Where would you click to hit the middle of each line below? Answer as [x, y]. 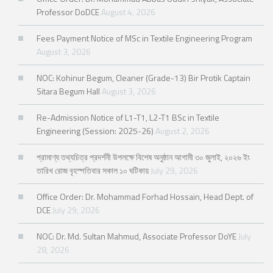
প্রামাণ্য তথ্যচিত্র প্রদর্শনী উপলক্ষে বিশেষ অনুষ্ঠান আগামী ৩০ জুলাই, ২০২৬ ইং [143, 157]
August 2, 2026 [183, 131]
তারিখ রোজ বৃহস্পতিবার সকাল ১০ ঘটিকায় [93, 171]
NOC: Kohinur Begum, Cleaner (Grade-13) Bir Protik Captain [144, 78]
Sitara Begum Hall [68, 91]
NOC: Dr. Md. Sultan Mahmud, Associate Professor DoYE [136, 236]
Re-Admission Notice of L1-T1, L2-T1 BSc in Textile [128, 118]
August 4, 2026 [128, 12]
